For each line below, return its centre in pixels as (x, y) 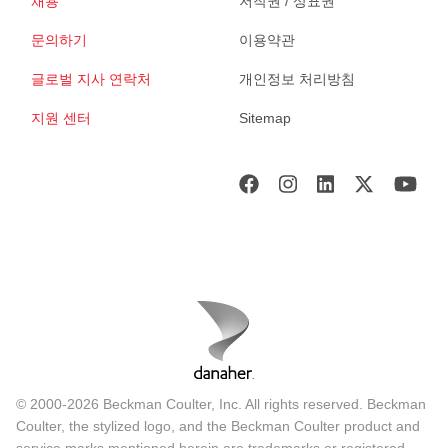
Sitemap (265, 117)
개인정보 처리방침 (297, 78)
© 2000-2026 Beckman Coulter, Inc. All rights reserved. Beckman (221, 403)
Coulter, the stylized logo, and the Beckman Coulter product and (218, 425)
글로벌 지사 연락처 (91, 78)
